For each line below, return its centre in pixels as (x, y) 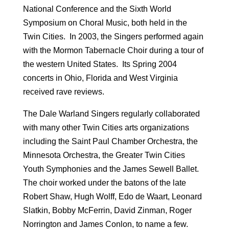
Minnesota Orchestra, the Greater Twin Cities (104, 155)
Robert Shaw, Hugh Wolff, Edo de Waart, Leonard (112, 196)
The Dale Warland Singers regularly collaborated (111, 113)
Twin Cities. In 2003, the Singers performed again (113, 36)
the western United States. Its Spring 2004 (100, 64)
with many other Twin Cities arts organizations (106, 127)
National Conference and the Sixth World (97, 9)
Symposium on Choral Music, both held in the (105, 22)
